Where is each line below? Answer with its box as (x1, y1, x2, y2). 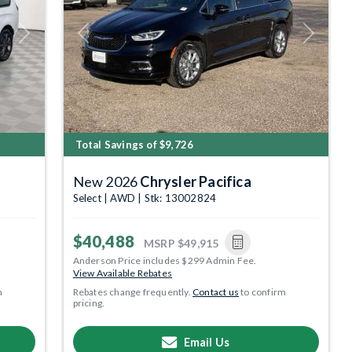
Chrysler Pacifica (140, 172, 251, 190)
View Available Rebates (72, 266, 173, 279)
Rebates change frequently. (72, 285, 193, 298)
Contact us (192, 285, 240, 298)
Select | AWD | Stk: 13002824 (72, 191, 217, 204)
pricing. (72, 296, 105, 309)
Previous (82, 32, 120, 45)
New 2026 (72, 172, 141, 190)
